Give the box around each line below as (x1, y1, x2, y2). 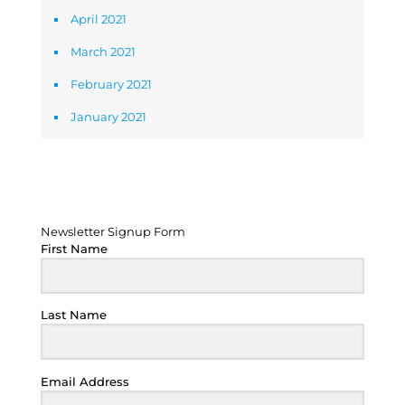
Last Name (41, 307, 107, 323)
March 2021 (71, 44, 136, 59)
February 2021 (71, 77, 152, 91)
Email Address (41, 373, 129, 389)
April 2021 (71, 12, 127, 26)
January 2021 (71, 109, 146, 124)
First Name (41, 241, 108, 256)
